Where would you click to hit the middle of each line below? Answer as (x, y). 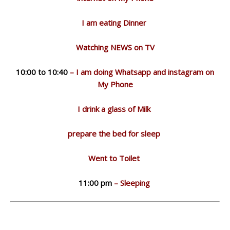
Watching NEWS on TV (115, 47)
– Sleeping (132, 183)
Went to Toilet (115, 158)
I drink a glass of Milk (115, 109)
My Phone (115, 84)
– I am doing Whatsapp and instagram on (141, 72)
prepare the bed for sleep (115, 133)
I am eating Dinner (115, 22)
